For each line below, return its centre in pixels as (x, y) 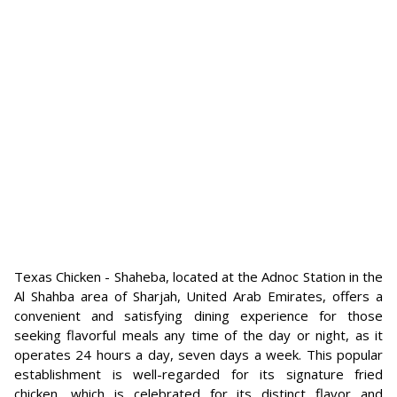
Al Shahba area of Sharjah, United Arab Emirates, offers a (198, 296)
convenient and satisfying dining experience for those (198, 315)
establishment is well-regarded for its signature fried (198, 374)
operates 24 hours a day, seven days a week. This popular (198, 354)
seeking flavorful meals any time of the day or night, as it (198, 335)
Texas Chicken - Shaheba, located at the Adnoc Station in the (198, 276)
